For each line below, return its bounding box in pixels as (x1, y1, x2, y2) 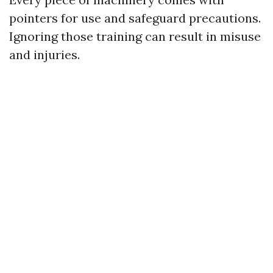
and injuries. (9, 47, 80, 62)
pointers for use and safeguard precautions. (9, 10, 261, 26)
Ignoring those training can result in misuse (9, 29, 261, 44)
